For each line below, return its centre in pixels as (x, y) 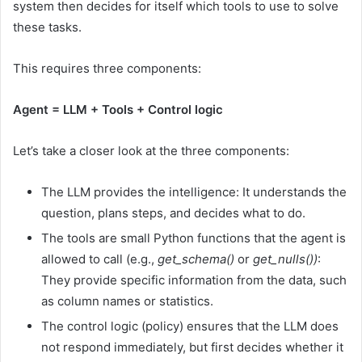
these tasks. (47, 27)
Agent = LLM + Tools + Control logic (118, 109)
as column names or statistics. (127, 301)
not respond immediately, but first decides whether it (192, 347)
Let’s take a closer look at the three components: (151, 150)
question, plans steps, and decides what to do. (173, 213)
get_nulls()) (285, 259)
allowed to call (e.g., (99, 259)
